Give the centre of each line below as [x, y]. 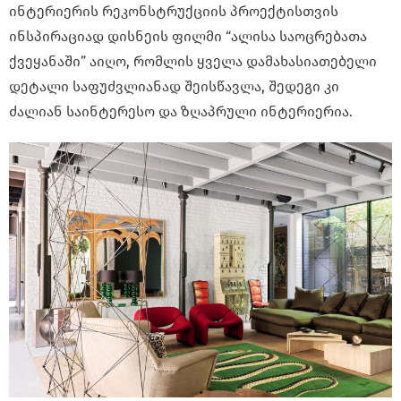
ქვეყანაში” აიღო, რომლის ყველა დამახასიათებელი [193, 61]
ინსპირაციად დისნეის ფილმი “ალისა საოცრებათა [188, 36]
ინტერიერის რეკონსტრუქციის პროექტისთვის [174, 11]
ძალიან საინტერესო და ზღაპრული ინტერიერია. [181, 111]
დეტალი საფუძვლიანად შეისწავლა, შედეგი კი [174, 86]
